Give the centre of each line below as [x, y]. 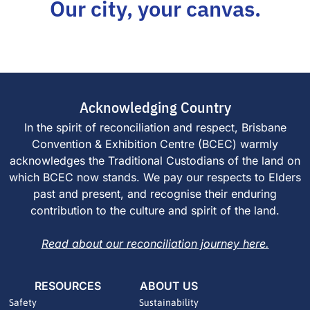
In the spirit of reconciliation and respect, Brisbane [155, 128]
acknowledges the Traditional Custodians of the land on [155, 161]
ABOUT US [169, 285]
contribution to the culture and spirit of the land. [155, 211]
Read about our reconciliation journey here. [155, 244]
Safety [22, 302]
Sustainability [169, 302]
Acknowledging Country [155, 107]
